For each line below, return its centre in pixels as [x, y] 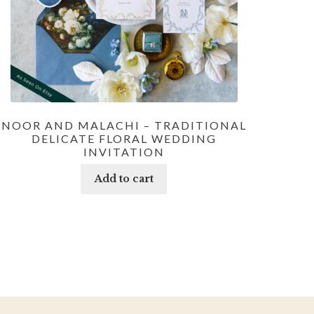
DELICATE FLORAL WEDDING [124, 138]
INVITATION [124, 151]
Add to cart [124, 179]
